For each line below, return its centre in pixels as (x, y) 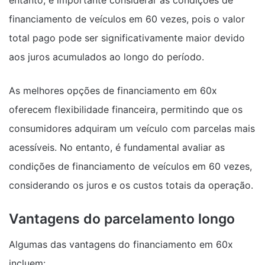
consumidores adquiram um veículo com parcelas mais (132, 128)
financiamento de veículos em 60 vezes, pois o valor (127, 19)
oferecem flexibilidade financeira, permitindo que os (126, 109)
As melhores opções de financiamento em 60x (113, 90)
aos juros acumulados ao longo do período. (106, 56)
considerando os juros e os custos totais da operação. (131, 185)
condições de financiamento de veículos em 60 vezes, (130, 166)
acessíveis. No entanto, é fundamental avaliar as (117, 147)
